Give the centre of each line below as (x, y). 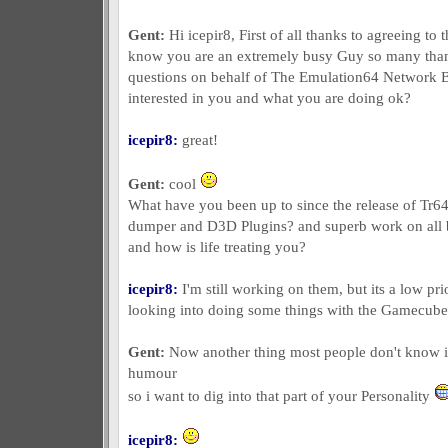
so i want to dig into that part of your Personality (280, 395)
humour (152, 372)
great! (197, 139)
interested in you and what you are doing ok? (269, 97)
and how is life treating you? (216, 246)
